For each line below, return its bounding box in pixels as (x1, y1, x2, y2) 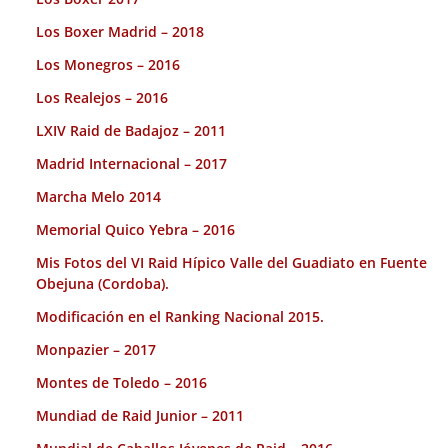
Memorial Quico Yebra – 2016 (36, 219, 235, 239)
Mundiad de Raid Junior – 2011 (36, 405, 244, 425)
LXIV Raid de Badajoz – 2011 (36, 120, 226, 140)
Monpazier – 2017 (36, 339, 156, 359)
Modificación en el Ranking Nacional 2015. (36, 306, 324, 326)
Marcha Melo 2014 (36, 186, 161, 206)
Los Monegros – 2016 (36, 54, 180, 74)
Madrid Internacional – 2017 (36, 153, 227, 173)
